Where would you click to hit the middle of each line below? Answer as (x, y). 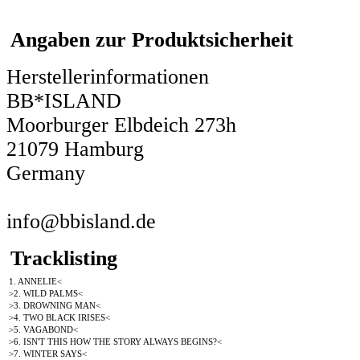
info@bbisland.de (81, 221)
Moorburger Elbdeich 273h (121, 125)
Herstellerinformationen (108, 76)
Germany (46, 173)
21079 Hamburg (75, 149)
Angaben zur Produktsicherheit (152, 40)
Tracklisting (64, 258)
